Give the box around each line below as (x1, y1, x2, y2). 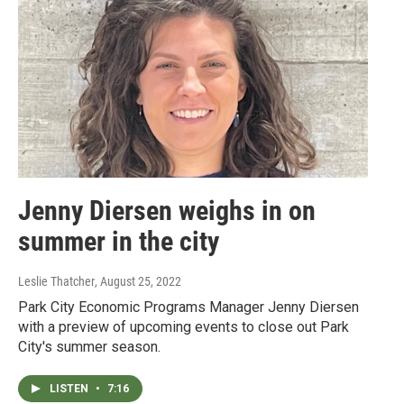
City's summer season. (18, 338, 161, 356)
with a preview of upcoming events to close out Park (18, 318, 349, 336)
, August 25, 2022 (95, 274, 181, 289)
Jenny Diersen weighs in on (18, 195, 316, 227)
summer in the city (18, 225, 219, 258)
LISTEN (50, 382, 91, 396)
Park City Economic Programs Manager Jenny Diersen (18, 298, 359, 317)
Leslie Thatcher (18, 274, 95, 289)
